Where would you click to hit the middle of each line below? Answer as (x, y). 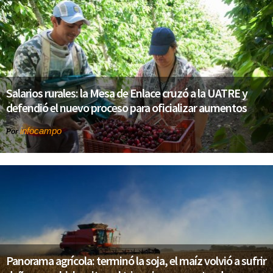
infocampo (41, 130)
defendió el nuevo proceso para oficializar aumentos (126, 107)
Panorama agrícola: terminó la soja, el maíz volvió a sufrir (136, 261)
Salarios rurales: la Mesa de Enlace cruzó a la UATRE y (127, 93)
